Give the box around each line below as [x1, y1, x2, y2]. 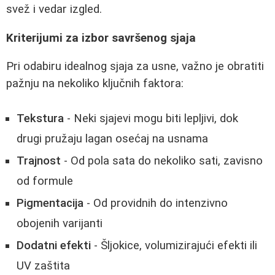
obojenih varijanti [17, 217, 103, 231]
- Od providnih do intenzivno [83, 196, 228, 211]
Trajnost [17, 154, 61, 168]
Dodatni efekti [17, 239, 91, 253]
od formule [17, 174, 73, 188]
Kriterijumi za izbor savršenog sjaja [6, 31, 196, 45]
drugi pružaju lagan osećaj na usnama [17, 132, 208, 146]
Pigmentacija [17, 196, 83, 211]
